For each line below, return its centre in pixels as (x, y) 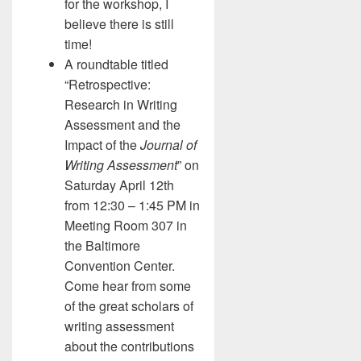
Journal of (168, 145)
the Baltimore (102, 245)
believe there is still (119, 24)
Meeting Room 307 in (126, 225)
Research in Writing (121, 104)
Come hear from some (128, 286)
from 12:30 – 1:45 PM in (132, 205)
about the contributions (129, 346)
